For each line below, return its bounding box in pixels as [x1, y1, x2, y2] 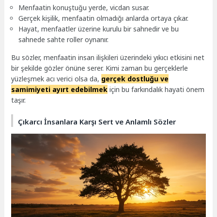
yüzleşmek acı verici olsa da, [11, 74, 102, 83]
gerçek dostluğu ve [101, 74, 169, 83]
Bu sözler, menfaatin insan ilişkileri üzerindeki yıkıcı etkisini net [11, 52, 205, 62]
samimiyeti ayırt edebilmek [11, 84, 108, 94]
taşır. [11, 95, 26, 105]
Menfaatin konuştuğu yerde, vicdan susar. [18, 3, 150, 13]
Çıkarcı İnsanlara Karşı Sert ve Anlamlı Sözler [18, 116, 176, 126]
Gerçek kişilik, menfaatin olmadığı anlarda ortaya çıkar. [18, 14, 189, 23]
